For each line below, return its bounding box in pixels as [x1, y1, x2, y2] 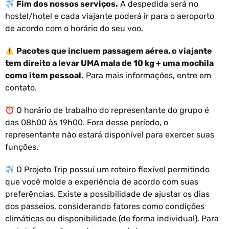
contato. [5, 82, 37, 93]
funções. [5, 142, 38, 152]
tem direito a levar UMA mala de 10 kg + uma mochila [5, 58, 214, 68]
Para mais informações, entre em [84, 70, 211, 80]
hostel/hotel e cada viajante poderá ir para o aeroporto [5, 11, 214, 21]
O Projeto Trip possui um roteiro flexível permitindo [14, 164, 210, 174]
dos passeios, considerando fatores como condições [5, 201, 204, 211]
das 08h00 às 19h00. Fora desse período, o [5, 117, 168, 127]
